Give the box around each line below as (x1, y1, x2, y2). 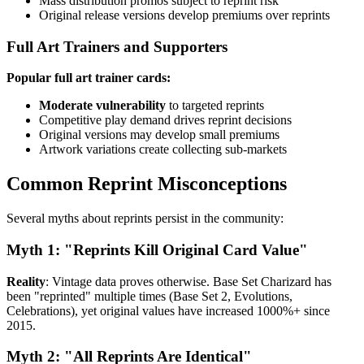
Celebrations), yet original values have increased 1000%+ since (6, 303, 330, 318)
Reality (6, 274, 45, 288)
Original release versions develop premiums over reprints (39, 8, 330, 23)
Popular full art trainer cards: (6, 71, 171, 85)
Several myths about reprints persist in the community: (6, 211, 284, 226)
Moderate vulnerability (39, 98, 166, 113)
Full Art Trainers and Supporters (6, 37, 227, 55)
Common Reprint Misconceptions (6, 173, 287, 195)
